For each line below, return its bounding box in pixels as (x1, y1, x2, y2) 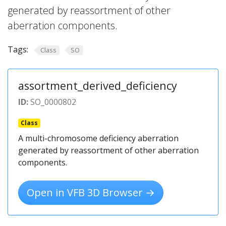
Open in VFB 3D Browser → (27, 185, 155, 199)
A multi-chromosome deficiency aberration (18, 132, 179, 144)
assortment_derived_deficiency (18, 78, 177, 93)
